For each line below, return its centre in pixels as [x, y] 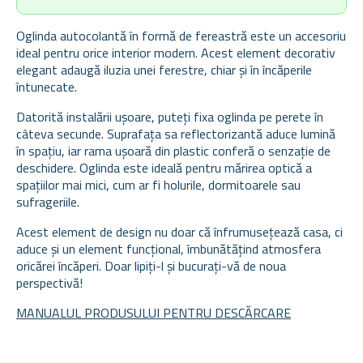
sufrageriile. [48, 201]
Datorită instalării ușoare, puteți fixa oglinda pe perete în [170, 116]
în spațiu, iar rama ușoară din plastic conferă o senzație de [173, 150]
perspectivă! [49, 282]
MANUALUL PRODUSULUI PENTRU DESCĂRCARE [154, 312]
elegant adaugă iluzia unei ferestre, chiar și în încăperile [164, 69]
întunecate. [47, 86]
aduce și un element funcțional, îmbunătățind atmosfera [169, 248]
